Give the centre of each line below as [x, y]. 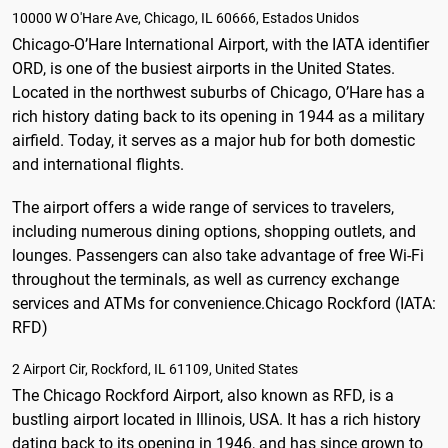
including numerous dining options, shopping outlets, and [214, 231]
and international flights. [98, 164]
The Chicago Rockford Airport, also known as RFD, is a [203, 396]
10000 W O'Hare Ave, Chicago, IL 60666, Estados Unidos [185, 17]
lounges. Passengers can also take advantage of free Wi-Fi [218, 255]
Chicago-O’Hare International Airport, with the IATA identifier [220, 44]
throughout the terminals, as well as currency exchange [205, 279]
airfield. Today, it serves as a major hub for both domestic [213, 140]
